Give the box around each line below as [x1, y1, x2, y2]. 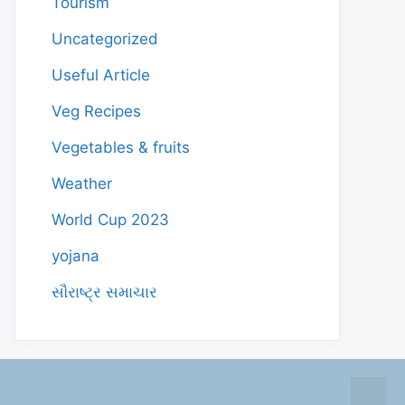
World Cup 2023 [52, 211, 169, 229]
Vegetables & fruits [52, 138, 190, 156]
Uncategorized [52, 30, 158, 48]
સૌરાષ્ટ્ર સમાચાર [52, 283, 157, 301]
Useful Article [52, 66, 150, 84]
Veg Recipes [52, 102, 141, 120]
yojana [52, 247, 99, 265]
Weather [52, 174, 112, 193]
